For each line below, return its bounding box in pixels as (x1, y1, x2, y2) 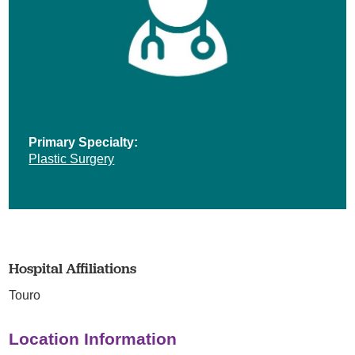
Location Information (9, 329, 177, 348)
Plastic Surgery (29, 151, 115, 166)
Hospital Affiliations (9, 258, 137, 277)
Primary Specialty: (29, 134, 139, 149)
